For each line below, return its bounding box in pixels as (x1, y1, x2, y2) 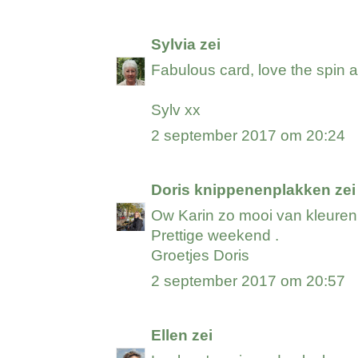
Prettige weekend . (151, 227, 280, 245)
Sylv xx (151, 101, 201, 119)
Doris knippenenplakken (151, 181, 332, 199)
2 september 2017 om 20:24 (151, 127, 346, 145)
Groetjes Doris (151, 247, 250, 265)
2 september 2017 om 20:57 (151, 272, 346, 290)
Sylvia (151, 36, 197, 54)
